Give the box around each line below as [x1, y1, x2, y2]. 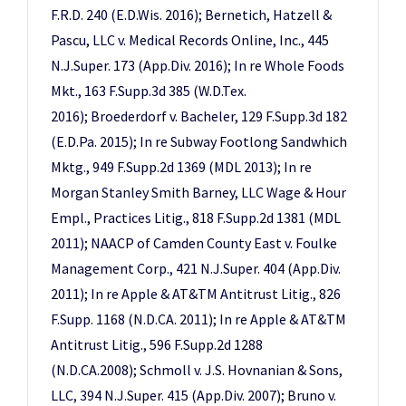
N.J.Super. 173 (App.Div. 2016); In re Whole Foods [51, 56, 344, 74]
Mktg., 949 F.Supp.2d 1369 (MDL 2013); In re [51, 158, 312, 176]
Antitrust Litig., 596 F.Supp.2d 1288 [51, 335, 263, 353]
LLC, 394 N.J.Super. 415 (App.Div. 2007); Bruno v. [51, 386, 336, 404]
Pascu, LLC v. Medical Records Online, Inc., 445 [51, 31, 329, 49]
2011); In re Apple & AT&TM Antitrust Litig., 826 [51, 285, 341, 303]
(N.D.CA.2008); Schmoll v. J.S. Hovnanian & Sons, [51, 361, 343, 379]
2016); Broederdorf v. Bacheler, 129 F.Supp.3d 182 [51, 107, 347, 125]
